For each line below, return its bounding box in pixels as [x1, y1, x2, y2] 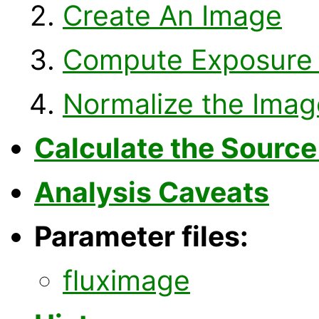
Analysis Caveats [34, 174, 269, 209]
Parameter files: [34, 219, 249, 253]
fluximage [63, 263, 190, 297]
